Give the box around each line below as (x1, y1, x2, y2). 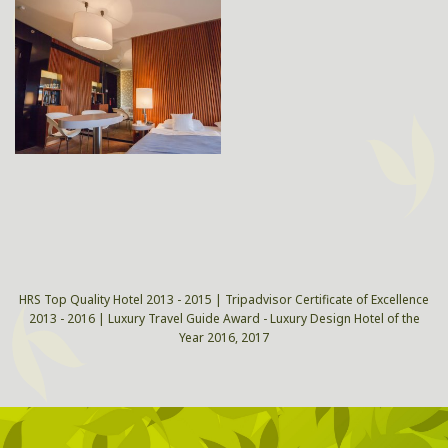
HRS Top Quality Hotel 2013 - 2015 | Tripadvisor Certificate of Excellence (19, 290, 429, 308)
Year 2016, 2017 (179, 328, 269, 346)
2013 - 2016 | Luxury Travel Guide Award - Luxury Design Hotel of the (28, 309, 420, 327)
